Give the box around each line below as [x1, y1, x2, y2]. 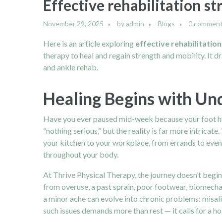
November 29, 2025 [43, 19, 104, 28]
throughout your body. [43, 150, 118, 160]
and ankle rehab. [43, 62, 98, 72]
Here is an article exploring [43, 39, 135, 49]
